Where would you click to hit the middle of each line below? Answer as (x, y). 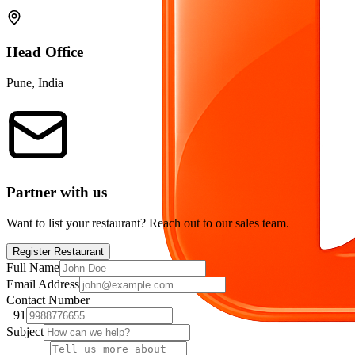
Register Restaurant (58, 252)
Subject (25, 332)
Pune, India (35, 82)
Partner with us (57, 193)
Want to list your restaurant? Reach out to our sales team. (148, 223)
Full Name (33, 268)
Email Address (43, 284)
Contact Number (48, 300)
